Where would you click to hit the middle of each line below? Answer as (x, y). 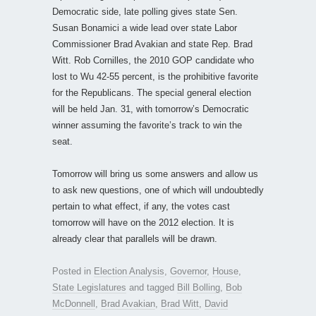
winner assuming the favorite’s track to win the (147, 125)
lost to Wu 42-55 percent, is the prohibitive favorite (155, 76)
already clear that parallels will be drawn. (135, 238)
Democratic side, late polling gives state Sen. (145, 11)
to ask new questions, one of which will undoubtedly (158, 190)
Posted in (73, 271)
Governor (188, 271)
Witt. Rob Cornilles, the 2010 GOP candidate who (153, 60)
